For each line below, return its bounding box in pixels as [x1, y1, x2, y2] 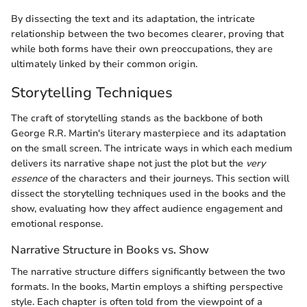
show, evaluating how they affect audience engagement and [11, 202, 283, 216]
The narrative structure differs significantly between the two [11, 265, 285, 278]
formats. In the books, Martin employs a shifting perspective [11, 280, 283, 293]
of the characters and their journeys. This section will [47, 172, 289, 186]
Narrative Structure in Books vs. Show [11, 242, 209, 258]
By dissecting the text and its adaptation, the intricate [11, 12, 255, 25]
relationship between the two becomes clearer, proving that [11, 27, 284, 40]
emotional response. [11, 217, 103, 231]
